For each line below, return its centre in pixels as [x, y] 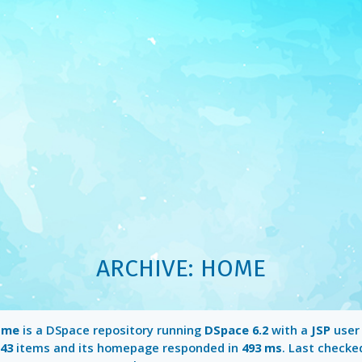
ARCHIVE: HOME [181, 268]
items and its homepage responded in [127, 348]
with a [289, 330]
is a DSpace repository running [112, 330]
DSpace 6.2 [236, 330]
